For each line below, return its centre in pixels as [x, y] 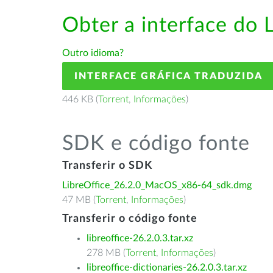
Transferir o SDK [107, 166]
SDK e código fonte [156, 144]
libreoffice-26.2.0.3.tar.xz [140, 238]
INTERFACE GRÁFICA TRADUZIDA [168, 76]
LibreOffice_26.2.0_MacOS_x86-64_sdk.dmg [157, 185]
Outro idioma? [93, 53]
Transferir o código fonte [130, 219]
